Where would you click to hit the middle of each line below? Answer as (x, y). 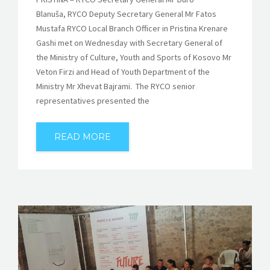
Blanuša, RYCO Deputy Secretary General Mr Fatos (126, 14)
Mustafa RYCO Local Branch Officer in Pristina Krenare (132, 29)
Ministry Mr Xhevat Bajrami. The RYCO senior (116, 86)
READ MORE (83, 137)
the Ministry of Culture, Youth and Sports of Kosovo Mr (134, 58)
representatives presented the (93, 101)
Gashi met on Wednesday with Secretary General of (129, 43)
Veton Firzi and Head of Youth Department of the (123, 72)
